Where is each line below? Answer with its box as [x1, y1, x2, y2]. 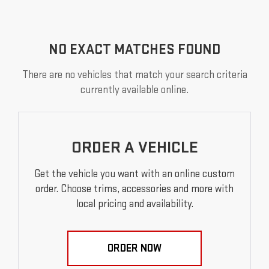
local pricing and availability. [76, 198, 193, 211]
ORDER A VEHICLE [71, 138, 198, 158]
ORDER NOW [107, 242, 162, 255]
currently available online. [80, 83, 189, 97]
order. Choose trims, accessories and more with [35, 183, 234, 196]
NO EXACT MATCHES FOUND [49, 41, 220, 59]
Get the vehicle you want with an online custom [34, 168, 235, 181]
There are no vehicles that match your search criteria [22, 68, 247, 82]
